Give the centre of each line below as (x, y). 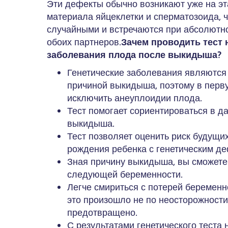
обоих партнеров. (84, 42)
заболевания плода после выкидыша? (134, 55)
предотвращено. (102, 212)
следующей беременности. (125, 174)
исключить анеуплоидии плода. (135, 98)
